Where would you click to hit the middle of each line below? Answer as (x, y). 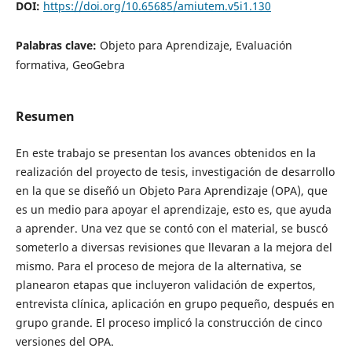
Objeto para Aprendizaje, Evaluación (196, 45)
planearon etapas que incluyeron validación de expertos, (165, 285)
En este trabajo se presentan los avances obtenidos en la (165, 153)
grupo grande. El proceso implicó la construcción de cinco (169, 323)
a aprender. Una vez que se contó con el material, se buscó (171, 229)
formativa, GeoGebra (70, 64)
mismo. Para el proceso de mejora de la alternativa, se (158, 266)
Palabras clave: (57, 45)
